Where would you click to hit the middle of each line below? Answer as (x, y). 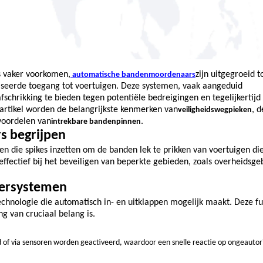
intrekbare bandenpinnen (96, 122)
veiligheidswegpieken (215, 110)
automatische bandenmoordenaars (134, 75)
